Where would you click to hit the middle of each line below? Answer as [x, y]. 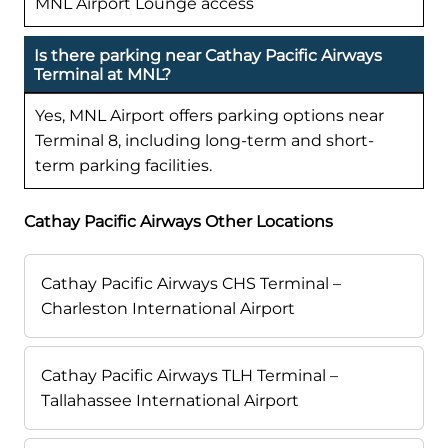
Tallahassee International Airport [170, 401]
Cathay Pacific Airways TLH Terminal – [189, 376]
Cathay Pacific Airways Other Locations [178, 222]
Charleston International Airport [168, 309]
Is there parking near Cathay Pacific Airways [208, 56]
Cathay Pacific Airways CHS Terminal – [191, 284]
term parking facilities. [123, 166]
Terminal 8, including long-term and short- [204, 141]
